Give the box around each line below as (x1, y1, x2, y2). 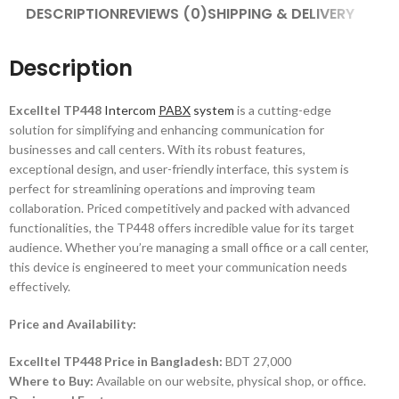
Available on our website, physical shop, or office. (94, 373, 366, 388)
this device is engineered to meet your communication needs (9, 259, 347, 274)
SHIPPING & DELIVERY (207, 4, 354, 24)
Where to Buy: (9, 373, 94, 388)
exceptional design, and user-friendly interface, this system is (9, 161, 349, 176)
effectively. (9, 279, 70, 294)
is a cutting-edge (234, 102, 331, 118)
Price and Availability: (9, 316, 136, 331)
